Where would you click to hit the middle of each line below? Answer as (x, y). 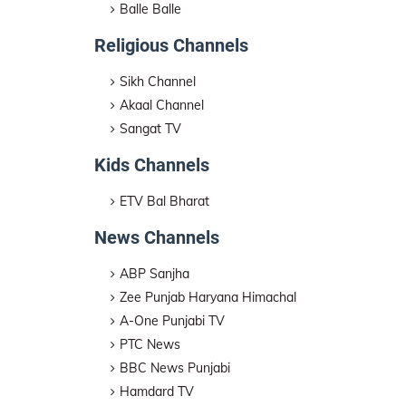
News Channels (157, 237)
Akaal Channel (162, 105)
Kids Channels (152, 165)
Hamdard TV (157, 391)
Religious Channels (171, 45)
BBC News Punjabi (175, 368)
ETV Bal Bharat (164, 201)
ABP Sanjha (155, 274)
